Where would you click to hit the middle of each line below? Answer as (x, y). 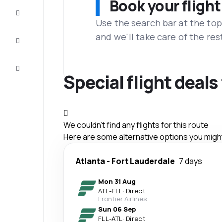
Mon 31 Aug (117, 181)
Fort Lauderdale (143, 161)
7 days (191, 161)
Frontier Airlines (122, 198)
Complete (35, 10)
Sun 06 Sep (117, 209)
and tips (37, 46)
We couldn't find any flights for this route (136, 125)
